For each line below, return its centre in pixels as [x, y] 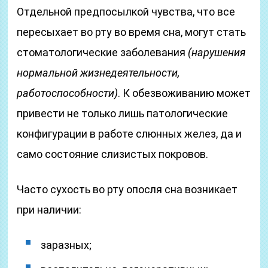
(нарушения [217, 52]
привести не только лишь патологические [123, 113]
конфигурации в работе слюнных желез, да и [130, 134]
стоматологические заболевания [103, 52]
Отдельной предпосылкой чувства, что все [126, 12]
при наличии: [49, 210]
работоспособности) [68, 93]
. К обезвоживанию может [185, 93]
